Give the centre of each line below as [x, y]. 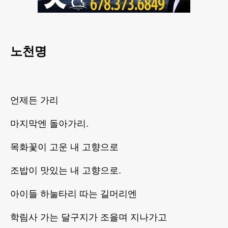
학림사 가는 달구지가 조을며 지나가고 [89, 218]
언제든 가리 [34, 101]
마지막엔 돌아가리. [49, 124]
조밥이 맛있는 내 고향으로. [66, 171]
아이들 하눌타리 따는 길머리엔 [74, 194]
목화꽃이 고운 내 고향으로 [64, 147]
